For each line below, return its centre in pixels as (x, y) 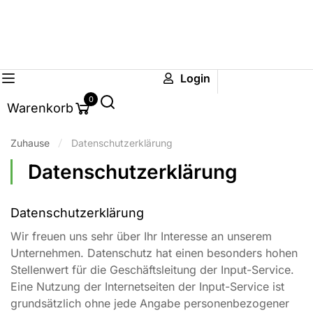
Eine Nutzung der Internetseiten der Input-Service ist (147, 286)
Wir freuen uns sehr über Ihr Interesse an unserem (141, 236)
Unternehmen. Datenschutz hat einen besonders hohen (154, 253)
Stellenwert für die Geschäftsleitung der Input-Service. (152, 270)
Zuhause (30, 143)
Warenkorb (40, 108)
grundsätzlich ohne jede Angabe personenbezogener (150, 303)
